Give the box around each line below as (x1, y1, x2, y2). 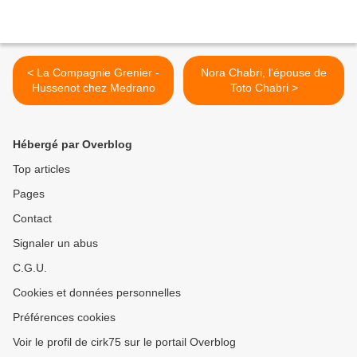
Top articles (13, 163, 70, 176)
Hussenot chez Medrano (31, 81, 155, 95)
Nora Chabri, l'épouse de (201, 66, 327, 80)
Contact (13, 212, 52, 226)
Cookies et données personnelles (13, 286, 181, 300)
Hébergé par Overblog (13, 138, 132, 151)
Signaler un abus (13, 237, 98, 250)
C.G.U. (13, 261, 47, 275)
